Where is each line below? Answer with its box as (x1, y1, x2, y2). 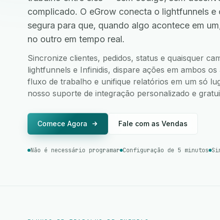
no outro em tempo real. (27, 34, 125, 44)
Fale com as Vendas (118, 119, 188, 128)
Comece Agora (37, 119, 87, 128)
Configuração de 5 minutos (123, 146, 209, 154)
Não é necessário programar (30, 146, 120, 154)
